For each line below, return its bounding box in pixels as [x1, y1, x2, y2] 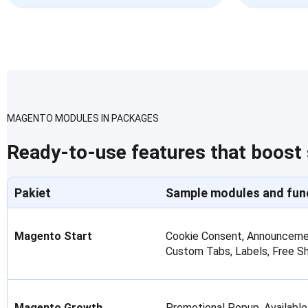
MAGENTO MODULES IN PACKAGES [7, 113, 159, 124]
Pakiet [14, 186, 51, 200]
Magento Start [14, 230, 92, 243]
